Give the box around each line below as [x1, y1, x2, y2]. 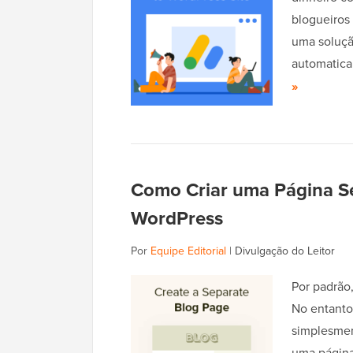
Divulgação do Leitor [235, 243, 335, 259]
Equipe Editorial [150, 243, 226, 259]
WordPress [131, 204, 223, 232]
